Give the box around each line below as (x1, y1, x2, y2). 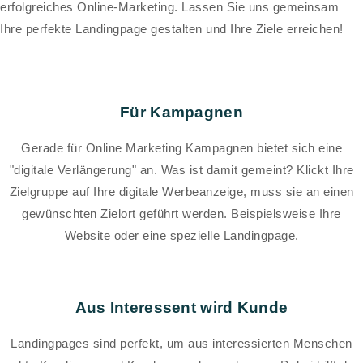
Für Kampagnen (120, 104, 243, 122)
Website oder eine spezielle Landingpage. (64, 228, 299, 243)
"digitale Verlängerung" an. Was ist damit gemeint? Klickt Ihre (9, 163, 354, 177)
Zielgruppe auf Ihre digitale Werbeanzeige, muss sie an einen (9, 185, 354, 199)
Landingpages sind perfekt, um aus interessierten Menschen (11, 336, 352, 351)
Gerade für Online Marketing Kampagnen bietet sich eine (21, 141, 342, 156)
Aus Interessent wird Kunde (75, 299, 288, 317)
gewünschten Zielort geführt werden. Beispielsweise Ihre (22, 207, 341, 221)
